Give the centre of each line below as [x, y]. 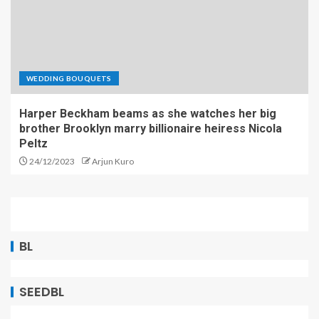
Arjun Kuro [113, 162]
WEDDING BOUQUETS [69, 79]
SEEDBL [42, 292]
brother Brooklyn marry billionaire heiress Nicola [151, 129]
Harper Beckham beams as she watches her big [148, 114]
